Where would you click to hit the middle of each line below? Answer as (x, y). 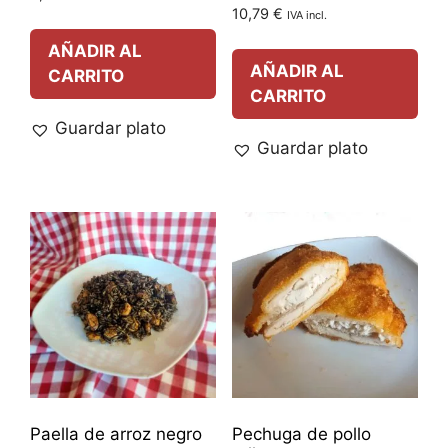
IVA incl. (306, 15)
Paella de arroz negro (116, 433)
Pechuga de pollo (301, 433)
